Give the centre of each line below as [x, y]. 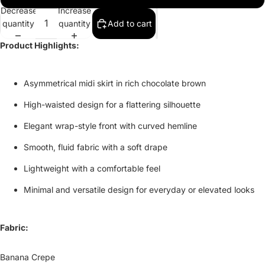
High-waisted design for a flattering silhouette [112, 104]
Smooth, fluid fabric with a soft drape [96, 147]
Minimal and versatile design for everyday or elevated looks [139, 189]
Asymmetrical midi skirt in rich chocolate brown [115, 83]
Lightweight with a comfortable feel [92, 168]
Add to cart [130, 23]
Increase [74, 10]
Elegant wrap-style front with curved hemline [110, 125]
